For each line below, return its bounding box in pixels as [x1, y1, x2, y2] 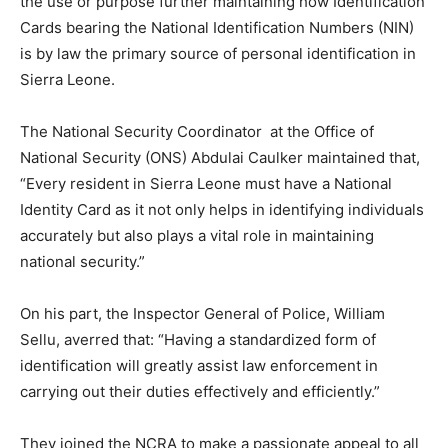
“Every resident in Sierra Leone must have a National [20, 173, 392, 193]
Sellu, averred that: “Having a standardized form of [20, 329, 376, 349]
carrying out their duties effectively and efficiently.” [20, 381, 380, 401]
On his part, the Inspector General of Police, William [20, 303, 385, 323]
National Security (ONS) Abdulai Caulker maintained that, [20, 147, 420, 167]
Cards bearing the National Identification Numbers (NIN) [20, 17, 414, 37]
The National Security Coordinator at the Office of [20, 121, 374, 141]
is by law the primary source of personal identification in [20, 43, 416, 63]
